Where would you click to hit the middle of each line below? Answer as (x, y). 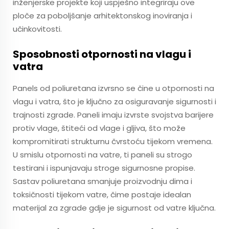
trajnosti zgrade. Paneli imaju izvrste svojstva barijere (113, 115)
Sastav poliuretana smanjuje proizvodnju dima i (102, 181)
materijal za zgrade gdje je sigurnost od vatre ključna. (114, 208)
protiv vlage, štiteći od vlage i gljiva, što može (99, 128)
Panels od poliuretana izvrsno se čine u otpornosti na (113, 88)
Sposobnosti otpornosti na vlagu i (102, 54)
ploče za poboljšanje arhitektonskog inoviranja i (102, 16)
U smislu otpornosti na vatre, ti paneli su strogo (102, 155)
